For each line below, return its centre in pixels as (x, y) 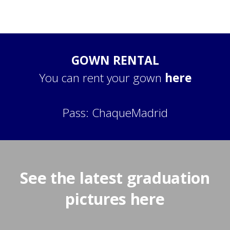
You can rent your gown (102, 78)
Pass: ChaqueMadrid (115, 113)
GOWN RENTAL (115, 61)
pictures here (115, 199)
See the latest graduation (115, 178)
